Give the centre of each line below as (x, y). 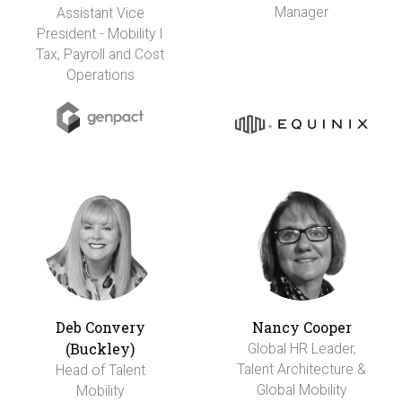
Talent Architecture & (302, 370)
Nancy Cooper (301, 328)
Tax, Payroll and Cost (100, 55)
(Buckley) (100, 349)
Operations (100, 75)
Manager (302, 13)
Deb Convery (100, 328)
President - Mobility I (100, 34)
